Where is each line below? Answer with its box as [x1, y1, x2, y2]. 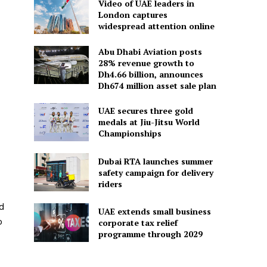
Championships [98, 128, 162, 139]
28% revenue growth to [98, 57, 194, 69]
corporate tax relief [98, 216, 178, 228]
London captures [98, 8, 167, 20]
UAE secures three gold [98, 105, 193, 117]
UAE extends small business [98, 205, 211, 217]
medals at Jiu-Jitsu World [98, 116, 200, 128]
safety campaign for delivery [98, 166, 213, 178]
